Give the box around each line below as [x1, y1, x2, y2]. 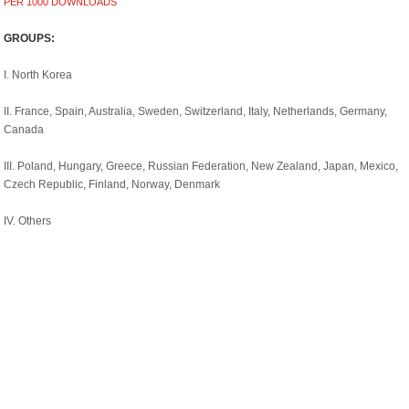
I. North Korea [4, 68, 73, 81]
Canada [4, 123, 45, 136]
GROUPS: [4, 32, 56, 45]
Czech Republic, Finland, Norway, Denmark [4, 178, 221, 191]
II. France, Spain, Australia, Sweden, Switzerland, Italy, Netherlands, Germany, [4, 105, 388, 118]
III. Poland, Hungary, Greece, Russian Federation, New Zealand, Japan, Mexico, [4, 160, 399, 173]
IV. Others [4, 215, 52, 227]
